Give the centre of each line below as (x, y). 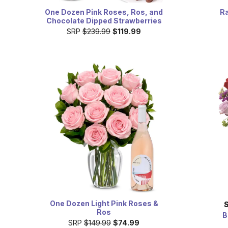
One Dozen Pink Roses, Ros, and (104, 12)
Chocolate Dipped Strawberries (104, 21)
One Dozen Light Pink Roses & (104, 203)
